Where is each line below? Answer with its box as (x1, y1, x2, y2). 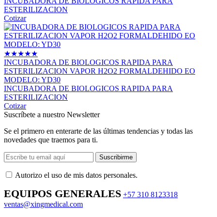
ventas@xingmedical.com (4, 200, 83, 208)
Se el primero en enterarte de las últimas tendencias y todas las (4, 126, 193, 135)
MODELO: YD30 (4, 75, 61, 84)
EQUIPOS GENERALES (4, 187, 121, 200)
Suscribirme (99, 153, 133, 161)
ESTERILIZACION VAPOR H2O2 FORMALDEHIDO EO (4, 66, 195, 75)
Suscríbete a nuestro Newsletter (4, 110, 100, 119)
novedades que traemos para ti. (4, 135, 98, 144)
